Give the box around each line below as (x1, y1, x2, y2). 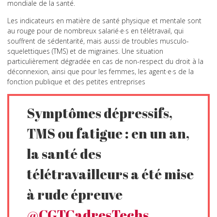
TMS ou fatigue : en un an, (27, 124, 190, 142)
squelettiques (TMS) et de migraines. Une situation (7, 46, 163, 56)
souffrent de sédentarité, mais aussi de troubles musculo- (7, 36, 189, 46)
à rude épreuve (27, 185, 123, 203)
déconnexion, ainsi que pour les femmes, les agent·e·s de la (7, 66, 194, 76)
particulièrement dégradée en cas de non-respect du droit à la (7, 56, 203, 66)
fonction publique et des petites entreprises (7, 77, 145, 86)
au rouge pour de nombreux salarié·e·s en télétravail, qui (7, 26, 184, 35)
